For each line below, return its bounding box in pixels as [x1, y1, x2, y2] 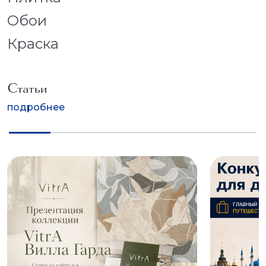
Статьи [7, 80, 47, 97]
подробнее [7, 102, 65, 113]
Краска [7, 35, 59, 52]
